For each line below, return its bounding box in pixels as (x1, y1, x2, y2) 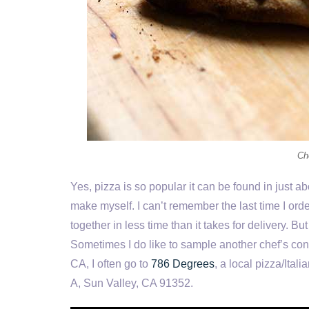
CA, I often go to (70, 257, 151, 270)
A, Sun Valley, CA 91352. (70, 277, 193, 289)
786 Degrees (151, 257, 215, 270)
